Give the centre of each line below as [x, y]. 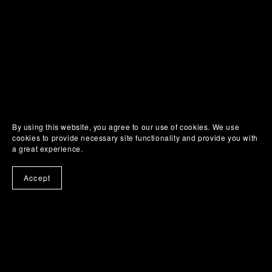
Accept [37, 178]
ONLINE [65, 17]
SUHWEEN [73, 6]
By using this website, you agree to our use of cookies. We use [126, 127]
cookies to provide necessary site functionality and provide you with [135, 138]
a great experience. [48, 148]
